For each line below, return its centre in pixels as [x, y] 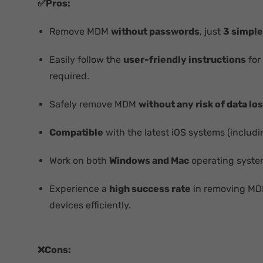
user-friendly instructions [185, 59]
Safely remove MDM [94, 104]
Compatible [76, 132]
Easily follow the [86, 59]
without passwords [155, 31]
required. [69, 76]
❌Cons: [54, 249]
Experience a [79, 188]
